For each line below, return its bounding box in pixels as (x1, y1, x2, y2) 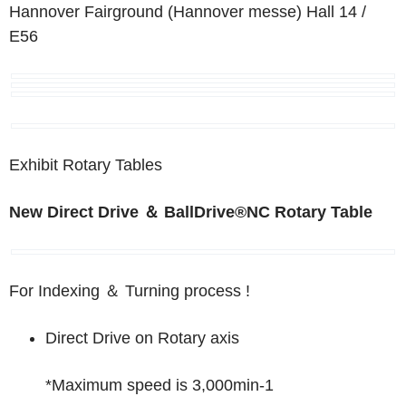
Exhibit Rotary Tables (9, 156, 162, 174)
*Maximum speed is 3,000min (45, 376, 259, 394)
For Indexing (9, 282, 104, 300)
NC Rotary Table (246, 203, 372, 221)
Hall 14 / (302, 3, 366, 21)
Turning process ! (125, 282, 250, 300)
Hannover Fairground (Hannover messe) (9, 3, 302, 21)
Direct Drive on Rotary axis (45, 329, 239, 347)
